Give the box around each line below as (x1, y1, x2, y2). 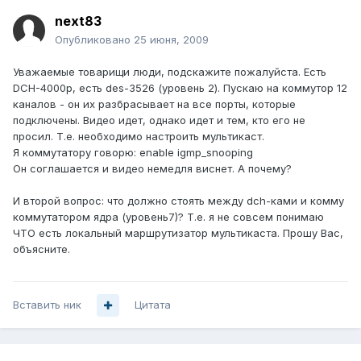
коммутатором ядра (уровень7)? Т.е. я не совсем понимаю (13, 210, 324, 224)
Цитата (135, 298, 171, 312)
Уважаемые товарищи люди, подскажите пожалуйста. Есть (13, 65, 326, 79)
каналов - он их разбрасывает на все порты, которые (13, 98, 296, 111)
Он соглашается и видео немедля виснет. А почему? (13, 162, 292, 176)
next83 (55, 13, 102, 30)
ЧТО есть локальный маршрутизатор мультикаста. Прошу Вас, (13, 226, 343, 240)
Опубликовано (55, 33, 134, 47)
